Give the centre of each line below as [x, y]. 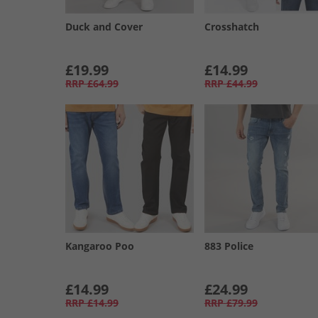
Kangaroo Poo [100, 246]
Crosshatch [231, 26]
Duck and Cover [104, 26]
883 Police [229, 246]
